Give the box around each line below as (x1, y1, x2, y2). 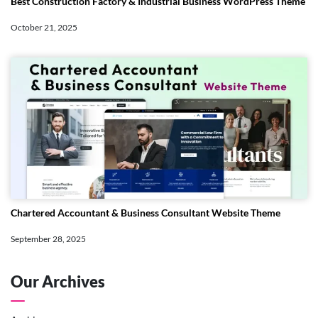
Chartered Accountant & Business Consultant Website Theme (11, 207, 280, 219)
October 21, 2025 (11, 21, 77, 33)
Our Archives (11, 272, 105, 292)
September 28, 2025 (11, 234, 86, 245)
